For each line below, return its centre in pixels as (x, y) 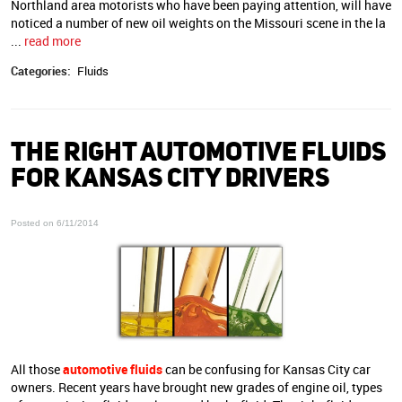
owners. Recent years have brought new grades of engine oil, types (197, 387)
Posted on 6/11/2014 (55, 223)
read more (52, 40)
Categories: (41, 71)
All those (37, 369)
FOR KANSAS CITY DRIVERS (170, 178)
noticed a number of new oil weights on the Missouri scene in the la (198, 22)
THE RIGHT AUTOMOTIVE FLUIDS (198, 152)
